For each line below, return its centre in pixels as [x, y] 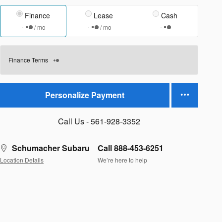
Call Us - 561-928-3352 [99, 121]
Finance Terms [28, 59]
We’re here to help [122, 160]
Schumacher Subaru [51, 148]
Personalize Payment [85, 95]
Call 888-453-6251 [131, 148]
